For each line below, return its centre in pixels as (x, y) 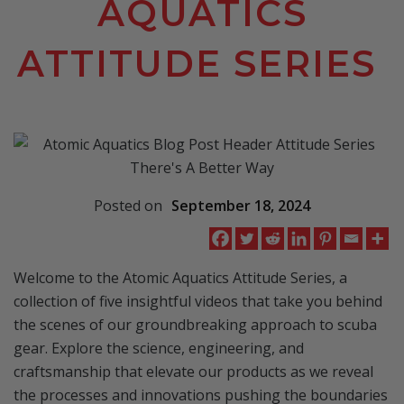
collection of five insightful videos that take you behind (198, 301)
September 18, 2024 (241, 205)
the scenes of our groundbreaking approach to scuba (195, 324)
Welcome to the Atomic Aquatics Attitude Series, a (180, 277)
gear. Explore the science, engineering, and (159, 348)
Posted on (130, 205)
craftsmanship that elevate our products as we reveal (193, 371)
